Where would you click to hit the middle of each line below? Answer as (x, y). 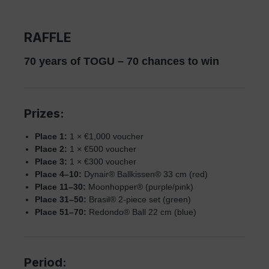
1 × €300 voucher (102, 162)
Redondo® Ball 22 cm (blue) (141, 212)
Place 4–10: (58, 174)
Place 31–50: (61, 199)
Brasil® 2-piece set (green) (139, 199)
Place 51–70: (61, 212)
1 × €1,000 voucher (105, 136)
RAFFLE (48, 37)
